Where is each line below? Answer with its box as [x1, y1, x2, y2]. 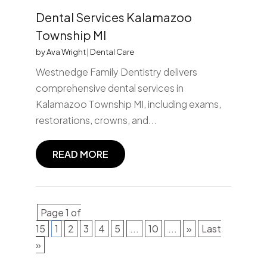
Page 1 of [40, 206, 81, 219]
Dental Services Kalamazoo [35, 9, 192, 24]
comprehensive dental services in [35, 81, 184, 94]
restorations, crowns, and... [35, 113, 157, 126]
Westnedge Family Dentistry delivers [35, 65, 197, 78]
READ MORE [52, 147, 108, 160]
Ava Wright [46, 46, 86, 57]
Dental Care [89, 46, 134, 57]
